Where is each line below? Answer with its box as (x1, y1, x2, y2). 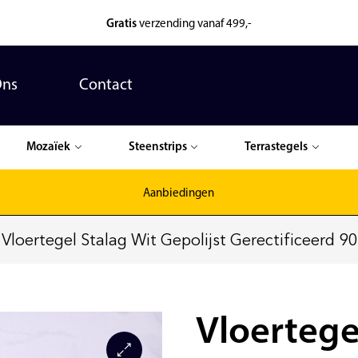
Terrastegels (245, 141, 308, 153)
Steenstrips (128, 141, 187, 153)
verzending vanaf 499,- (138, 18, 252, 30)
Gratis (105, 18, 139, 30)
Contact (78, 78, 133, 93)
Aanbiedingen (143, 188, 215, 200)
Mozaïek (26, 141, 71, 153)
